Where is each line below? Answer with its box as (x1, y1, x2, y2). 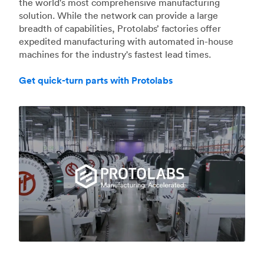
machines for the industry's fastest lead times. (19, 48, 211, 60)
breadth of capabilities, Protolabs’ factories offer (19, 22, 221, 34)
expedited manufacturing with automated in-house (19, 35, 233, 47)
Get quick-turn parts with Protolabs (19, 74, 173, 87)
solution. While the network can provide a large (19, 9, 218, 21)
